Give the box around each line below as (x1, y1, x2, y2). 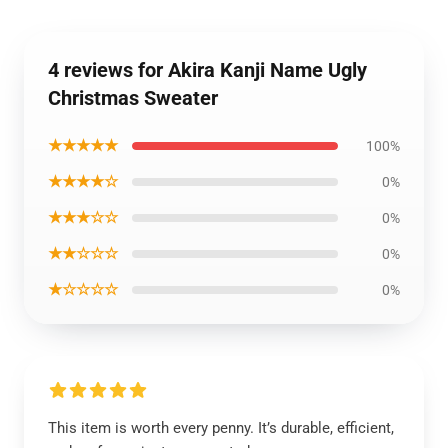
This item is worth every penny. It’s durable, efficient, (48, 419, 394, 437)
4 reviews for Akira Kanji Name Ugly (48, 58, 367, 82)
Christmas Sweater (48, 86, 218, 110)
